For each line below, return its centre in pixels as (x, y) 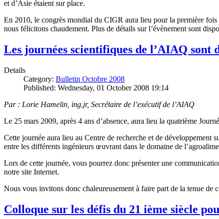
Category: (40, 79)
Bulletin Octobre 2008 (90, 79)
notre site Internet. (32, 172)
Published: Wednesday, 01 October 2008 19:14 (96, 88)
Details (15, 70)
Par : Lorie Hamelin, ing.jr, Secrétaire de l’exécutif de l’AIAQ (99, 104)
